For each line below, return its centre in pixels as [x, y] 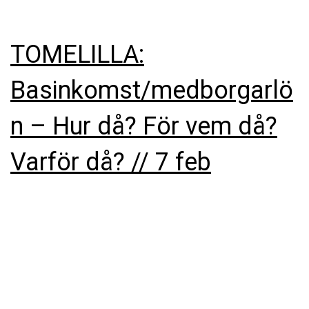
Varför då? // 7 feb [111, 162]
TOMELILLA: [77, 54]
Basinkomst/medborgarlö [152, 90]
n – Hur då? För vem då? [144, 126]
